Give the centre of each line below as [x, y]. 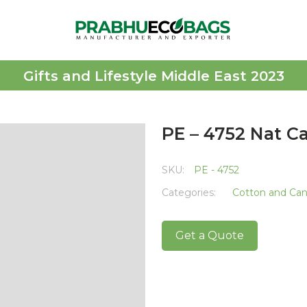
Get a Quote [210, 235]
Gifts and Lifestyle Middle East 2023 [153, 76]
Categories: [190, 193]
